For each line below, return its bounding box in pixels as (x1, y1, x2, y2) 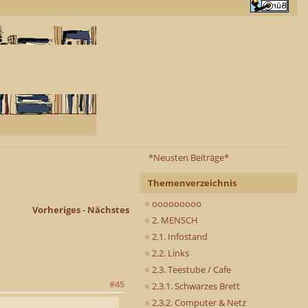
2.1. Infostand (150, 230, 208, 243)
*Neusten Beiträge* (148, 151, 229, 164)
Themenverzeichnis (148, 176, 236, 189)
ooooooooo (150, 197, 201, 210)
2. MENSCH (150, 213, 198, 226)
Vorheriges (32, 203, 80, 217)
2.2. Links (150, 246, 189, 259)
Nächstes (87, 203, 129, 217)
